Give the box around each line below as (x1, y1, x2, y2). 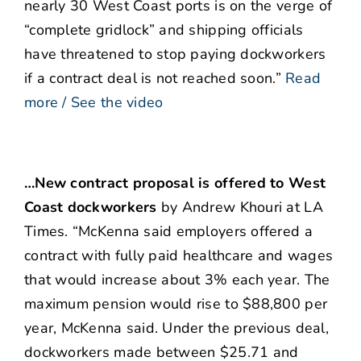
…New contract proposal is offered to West (24, 173, 326, 193)
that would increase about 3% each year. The (24, 270, 330, 290)
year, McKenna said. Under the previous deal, (24, 318, 329, 338)
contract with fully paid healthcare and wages (24, 246, 334, 266)
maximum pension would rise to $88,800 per (24, 294, 328, 314)
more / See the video (24, 93, 164, 113)
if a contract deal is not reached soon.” (24, 68, 281, 89)
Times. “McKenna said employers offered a (24, 222, 313, 242)
